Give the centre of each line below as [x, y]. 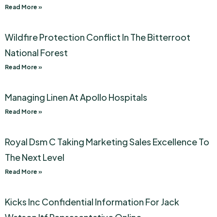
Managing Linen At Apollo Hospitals [76, 97]
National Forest [36, 53]
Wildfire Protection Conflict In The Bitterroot [98, 37]
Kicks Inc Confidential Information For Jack [92, 202]
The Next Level [35, 157]
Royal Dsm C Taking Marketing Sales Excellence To [107, 142]
